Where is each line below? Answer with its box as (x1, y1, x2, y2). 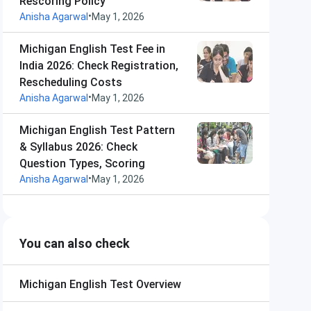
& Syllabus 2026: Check (19, 140, 137, 153)
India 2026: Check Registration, (19, 59, 178, 72)
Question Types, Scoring (19, 157, 145, 170)
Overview (136, 278, 181, 291)
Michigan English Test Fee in (19, 42, 165, 56)
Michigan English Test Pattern (19, 124, 175, 137)
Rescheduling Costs (19, 76, 122, 89)
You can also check (19, 236, 130, 251)
